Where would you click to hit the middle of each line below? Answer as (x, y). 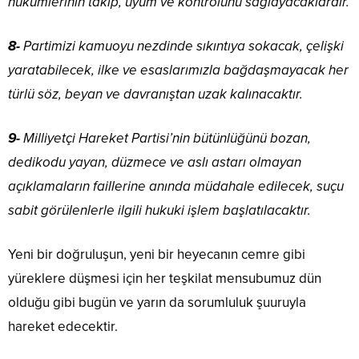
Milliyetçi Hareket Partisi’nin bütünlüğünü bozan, (165, 139)
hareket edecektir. (63, 327)
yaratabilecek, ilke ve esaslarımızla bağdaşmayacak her (178, 71)
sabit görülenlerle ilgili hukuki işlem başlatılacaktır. (159, 211)
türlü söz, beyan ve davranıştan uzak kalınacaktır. (155, 95)
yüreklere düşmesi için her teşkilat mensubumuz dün (165, 279)
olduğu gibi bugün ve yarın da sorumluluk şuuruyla (157, 303)
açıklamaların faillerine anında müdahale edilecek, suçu (176, 187)
